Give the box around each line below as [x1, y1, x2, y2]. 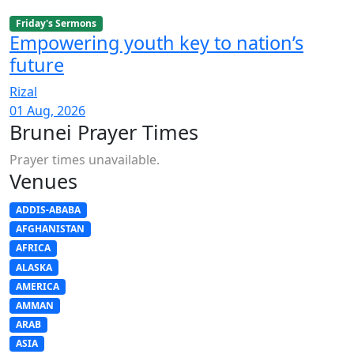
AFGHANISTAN [15, 222, 85, 236]
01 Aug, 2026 [9, 101, 85, 119]
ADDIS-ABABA [15, 202, 81, 217]
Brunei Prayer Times [9, 118, 198, 145]
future [9, 51, 64, 77]
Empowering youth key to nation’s [9, 29, 303, 55]
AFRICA [15, 241, 51, 255]
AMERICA [15, 279, 59, 293]
